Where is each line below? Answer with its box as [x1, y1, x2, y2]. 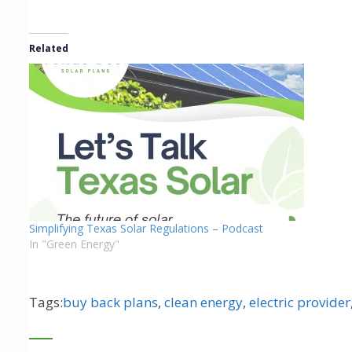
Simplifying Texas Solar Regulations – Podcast [29, 221, 263, 236]
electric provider [249, 293, 350, 311]
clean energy [164, 293, 243, 311]
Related [29, 42, 68, 55]
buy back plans [63, 293, 158, 311]
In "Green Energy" [29, 236, 119, 251]
